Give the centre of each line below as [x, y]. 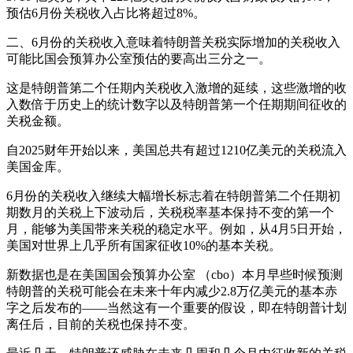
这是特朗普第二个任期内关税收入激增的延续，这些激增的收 [176, 88]
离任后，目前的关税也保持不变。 [101, 324]
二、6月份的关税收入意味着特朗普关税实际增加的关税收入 [173, 42]
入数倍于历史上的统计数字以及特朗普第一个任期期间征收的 [176, 104]
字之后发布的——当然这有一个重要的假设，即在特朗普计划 [176, 308]
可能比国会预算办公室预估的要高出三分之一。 [139, 59]
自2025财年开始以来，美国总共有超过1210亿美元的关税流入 [176, 150]
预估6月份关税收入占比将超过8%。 [106, 13]
